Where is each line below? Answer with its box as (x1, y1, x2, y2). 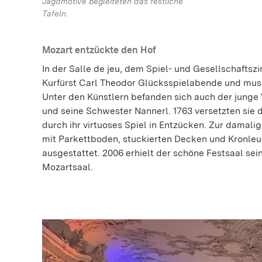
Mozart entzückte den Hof (42, 44, 156, 56)
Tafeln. (42, 8, 68, 18)
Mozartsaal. (42, 161, 93, 173)
